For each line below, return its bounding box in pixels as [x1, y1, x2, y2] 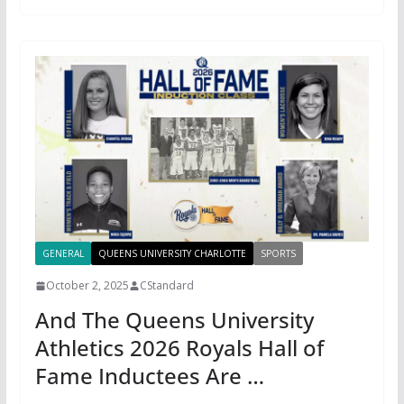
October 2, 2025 [45, 278, 129, 294]
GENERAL [41, 247, 84, 261]
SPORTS [260, 247, 296, 261]
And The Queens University [34, 305, 314, 335]
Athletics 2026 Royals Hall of [34, 333, 324, 363]
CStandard [139, 278, 194, 294]
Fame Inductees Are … [34, 361, 264, 391]
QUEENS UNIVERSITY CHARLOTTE [97, 247, 246, 261]
